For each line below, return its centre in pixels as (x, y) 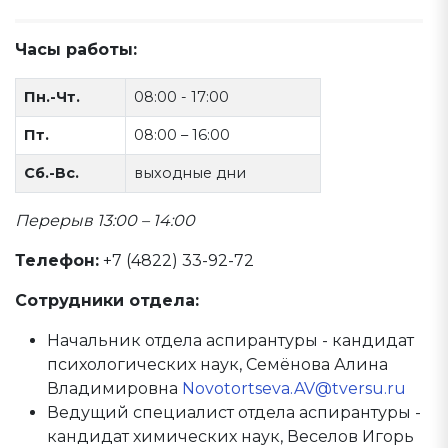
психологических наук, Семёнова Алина (217, 364)
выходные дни (190, 173)
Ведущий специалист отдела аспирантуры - (234, 412)
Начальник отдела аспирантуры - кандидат (230, 340)
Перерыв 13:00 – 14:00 (105, 220)
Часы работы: (76, 49)
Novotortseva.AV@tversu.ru (294, 388)
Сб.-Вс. (51, 173)
